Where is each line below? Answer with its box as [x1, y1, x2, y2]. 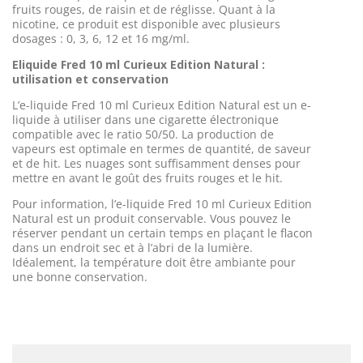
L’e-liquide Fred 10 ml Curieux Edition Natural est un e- [12, 96, 311, 113]
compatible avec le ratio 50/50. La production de [12, 126, 274, 142]
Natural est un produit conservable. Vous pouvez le [12, 210, 291, 226]
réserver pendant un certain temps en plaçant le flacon [12, 224, 313, 241]
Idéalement [12, 254, 74, 270]
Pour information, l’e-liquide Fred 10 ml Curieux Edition [12, 195, 312, 211]
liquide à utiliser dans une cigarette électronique [12, 111, 279, 127]
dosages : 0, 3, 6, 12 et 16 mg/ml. [12, 30, 190, 46]
